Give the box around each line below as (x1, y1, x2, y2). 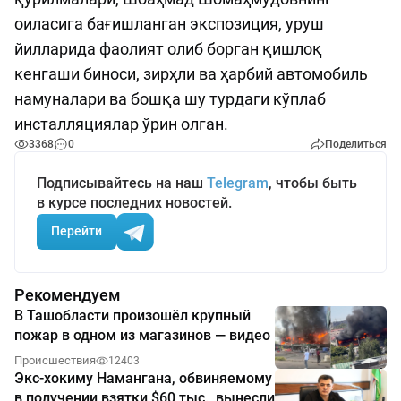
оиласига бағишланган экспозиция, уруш (14, 13, 324, 33)
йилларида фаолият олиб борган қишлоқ (14, 38, 322, 58)
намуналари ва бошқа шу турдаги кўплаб (14, 89, 326, 108)
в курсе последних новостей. (37, 193, 232, 211)
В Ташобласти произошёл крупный (14, 306, 251, 324)
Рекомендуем (14, 285, 121, 304)
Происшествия (14, 354, 96, 368)
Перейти (51, 224, 102, 239)
